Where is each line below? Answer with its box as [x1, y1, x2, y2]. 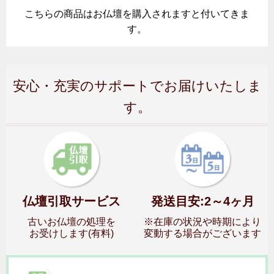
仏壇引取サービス [23, 194, 120, 208]
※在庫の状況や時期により [144, 216, 261, 227]
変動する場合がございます [144, 228, 261, 239]
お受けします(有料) [29, 228, 114, 239]
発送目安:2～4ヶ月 [150, 194, 254, 208]
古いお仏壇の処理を [28, 216, 116, 227]
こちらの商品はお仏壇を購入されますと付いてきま [24, 8, 250, 19]
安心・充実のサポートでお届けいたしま [12, 78, 262, 94]
